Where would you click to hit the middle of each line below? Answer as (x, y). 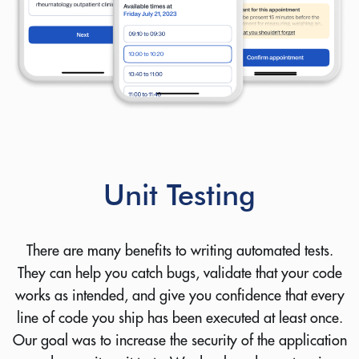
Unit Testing (179, 195)
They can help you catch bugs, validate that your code (179, 273)
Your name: (85, 72)
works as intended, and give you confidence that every (179, 296)
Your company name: (115, 204)
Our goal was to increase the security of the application (179, 341)
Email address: (95, 138)
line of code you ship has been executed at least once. (179, 318)
